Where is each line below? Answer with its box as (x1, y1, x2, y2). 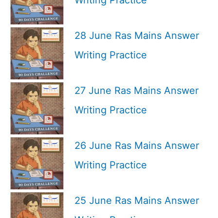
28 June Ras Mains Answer (74, 29, 199, 41)
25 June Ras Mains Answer (74, 194, 199, 206)
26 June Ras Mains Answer (74, 139, 199, 151)
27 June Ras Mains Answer (74, 84, 199, 96)
